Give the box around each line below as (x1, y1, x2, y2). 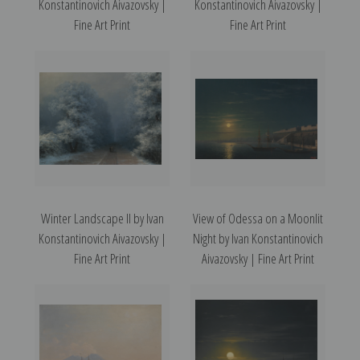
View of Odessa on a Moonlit (193, 209, 323, 228)
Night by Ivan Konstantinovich (193, 229, 323, 248)
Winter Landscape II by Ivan (40, 209, 164, 228)
